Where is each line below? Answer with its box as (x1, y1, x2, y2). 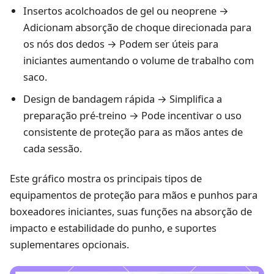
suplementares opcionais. (10, 237, 129, 251)
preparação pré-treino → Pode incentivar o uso (23, 108, 242, 123)
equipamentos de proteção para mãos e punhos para (10, 187, 257, 202)
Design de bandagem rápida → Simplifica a (23, 92, 222, 106)
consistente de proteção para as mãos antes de (23, 125, 243, 139)
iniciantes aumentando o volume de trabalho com (23, 53, 254, 68)
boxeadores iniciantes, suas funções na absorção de (10, 204, 252, 218)
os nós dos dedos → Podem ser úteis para (23, 37, 218, 51)
